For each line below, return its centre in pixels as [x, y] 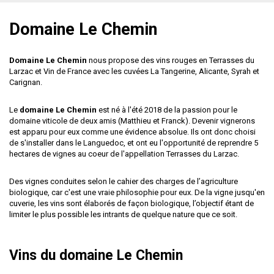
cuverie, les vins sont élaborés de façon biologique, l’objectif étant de [131, 203]
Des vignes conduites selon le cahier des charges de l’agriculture [124, 181]
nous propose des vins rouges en [148, 60]
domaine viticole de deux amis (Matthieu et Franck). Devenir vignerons [132, 120]
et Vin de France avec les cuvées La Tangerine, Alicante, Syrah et [146, 71]
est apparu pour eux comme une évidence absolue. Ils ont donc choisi [132, 131]
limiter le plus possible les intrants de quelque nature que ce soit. [123, 214]
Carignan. [26, 82]
